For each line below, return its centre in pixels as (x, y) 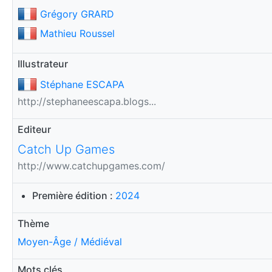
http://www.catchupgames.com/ (91, 165)
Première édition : (74, 195)
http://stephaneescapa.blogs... (87, 101)
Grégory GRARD (77, 14)
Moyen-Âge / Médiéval (70, 241)
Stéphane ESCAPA (82, 84)
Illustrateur (43, 63)
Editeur (34, 129)
